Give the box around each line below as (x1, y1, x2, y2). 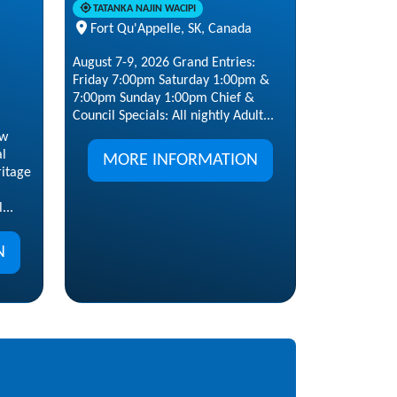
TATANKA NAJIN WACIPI (92, 3, 196, 14)
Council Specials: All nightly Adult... (73, 108, 274, 123)
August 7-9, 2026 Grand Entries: (73, 55, 255, 70)
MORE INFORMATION (103, 151, 258, 169)
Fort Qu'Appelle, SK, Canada (90, 21, 252, 36)
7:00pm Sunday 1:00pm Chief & (73, 90, 254, 105)
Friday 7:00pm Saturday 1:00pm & (73, 73, 269, 88)
